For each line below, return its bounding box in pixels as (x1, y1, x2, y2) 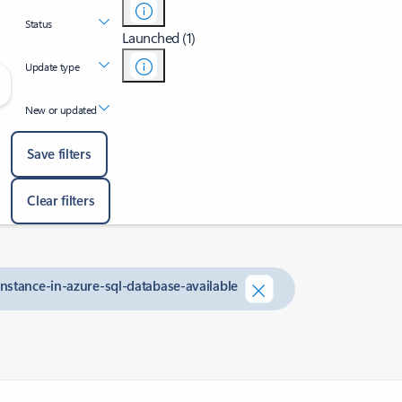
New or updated (25, 102, 98, 117)
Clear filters (27, 191, 95, 209)
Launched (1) (121, 28, 196, 47)
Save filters (27, 144, 92, 162)
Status (25, 16, 53, 31)
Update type (25, 59, 80, 74)
